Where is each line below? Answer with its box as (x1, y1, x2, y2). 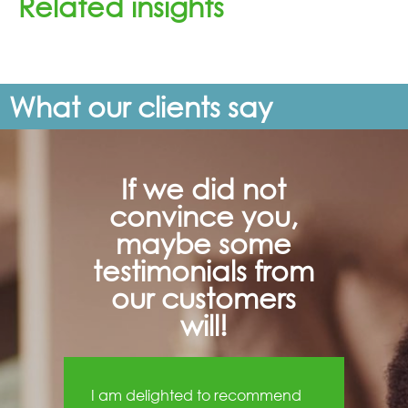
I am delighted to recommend (91, 384, 301, 404)
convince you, (109, 198, 299, 232)
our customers (111, 280, 297, 314)
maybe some (116, 225, 292, 260)
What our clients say (9, 88, 272, 123)
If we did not (121, 170, 287, 205)
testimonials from (93, 252, 315, 287)
